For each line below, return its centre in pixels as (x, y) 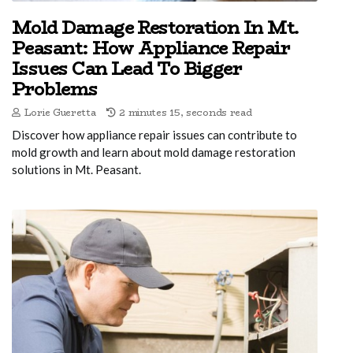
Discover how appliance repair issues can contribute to (154, 134)
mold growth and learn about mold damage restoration (154, 152)
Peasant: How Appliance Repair (151, 48)
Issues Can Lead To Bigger (127, 68)
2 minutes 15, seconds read (186, 112)
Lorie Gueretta (60, 112)
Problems (55, 89)
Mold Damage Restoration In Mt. (155, 27)
